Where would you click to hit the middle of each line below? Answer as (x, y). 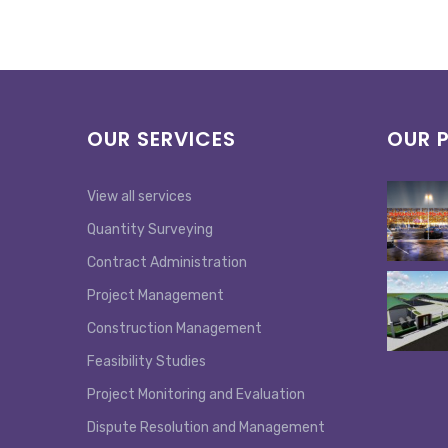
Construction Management (174, 328)
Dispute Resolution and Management (206, 427)
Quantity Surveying (150, 229)
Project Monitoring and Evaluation (196, 394)
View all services (139, 196)
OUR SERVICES (161, 138)
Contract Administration (167, 262)
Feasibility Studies (146, 361)
